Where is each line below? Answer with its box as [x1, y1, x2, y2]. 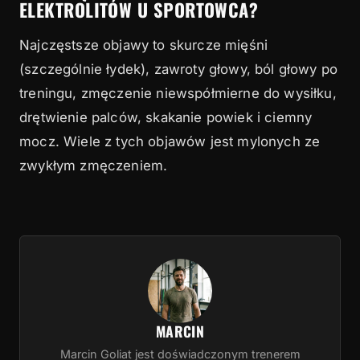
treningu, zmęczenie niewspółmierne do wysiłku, [19, 85, 337, 102]
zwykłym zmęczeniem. [19, 157, 168, 174]
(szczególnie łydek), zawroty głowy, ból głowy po [19, 61, 338, 78]
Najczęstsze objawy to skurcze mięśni [19, 37, 268, 54]
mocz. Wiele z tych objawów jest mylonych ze [19, 133, 321, 150]
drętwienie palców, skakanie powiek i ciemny [19, 109, 313, 126]
